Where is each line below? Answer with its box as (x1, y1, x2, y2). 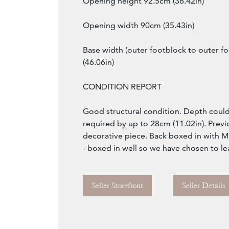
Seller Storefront (91, 180, 143, 191)
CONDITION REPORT (83, 82, 162, 92)
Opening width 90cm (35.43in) (83, 20, 194, 31)
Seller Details (182, 180, 225, 191)
